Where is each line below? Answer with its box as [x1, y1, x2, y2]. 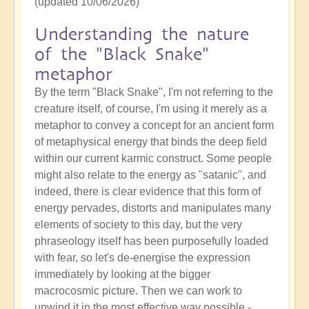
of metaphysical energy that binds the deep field [34, 136, 267, 148]
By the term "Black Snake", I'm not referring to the [34, 86, 273, 99]
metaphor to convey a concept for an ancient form [34, 119, 274, 132]
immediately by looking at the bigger [34, 268, 210, 281]
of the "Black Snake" [34, 44, 209, 65]
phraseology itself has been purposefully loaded [34, 235, 268, 248]
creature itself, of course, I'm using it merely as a [34, 103, 267, 115]
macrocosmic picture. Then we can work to [34, 285, 242, 297]
